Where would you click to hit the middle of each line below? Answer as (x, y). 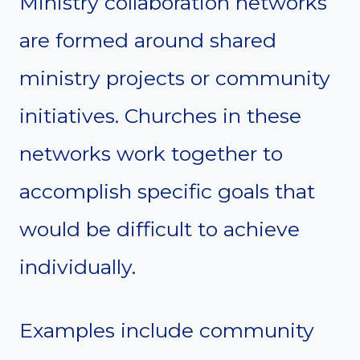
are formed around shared (148, 40)
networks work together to (151, 153)
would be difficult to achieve (160, 229)
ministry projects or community (175, 78)
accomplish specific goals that (167, 191)
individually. (78, 266)
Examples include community (167, 330)
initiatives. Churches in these (160, 115)
